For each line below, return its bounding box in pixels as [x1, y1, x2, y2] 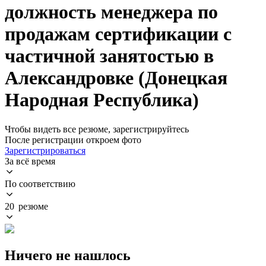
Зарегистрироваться [5, 145, 85, 156]
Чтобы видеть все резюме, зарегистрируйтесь [5, 123, 189, 134]
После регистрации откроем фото [5, 134, 141, 145]
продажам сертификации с [5, 23, 232, 45]
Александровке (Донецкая [5, 67, 227, 89]
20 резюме [5, 201, 48, 211]
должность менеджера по [5, 1, 218, 23]
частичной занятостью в [5, 45, 214, 67]
